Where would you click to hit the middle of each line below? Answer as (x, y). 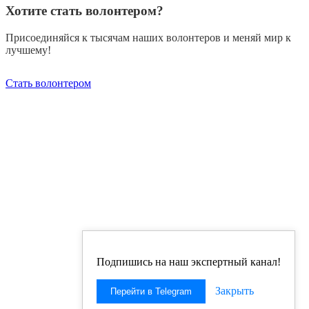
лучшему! (28, 50)
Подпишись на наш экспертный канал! (189, 262)
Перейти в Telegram (151, 291)
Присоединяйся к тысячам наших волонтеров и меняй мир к (148, 37)
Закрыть (235, 291)
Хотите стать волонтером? (84, 10)
